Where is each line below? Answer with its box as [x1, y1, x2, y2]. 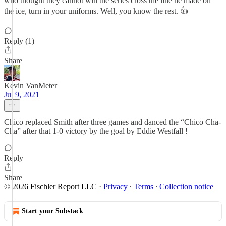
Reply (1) [4, 37, 34, 45]
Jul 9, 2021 [4, 90, 39, 99]
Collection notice [159, 182, 213, 191]
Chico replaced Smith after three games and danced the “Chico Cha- [4, 118, 221, 126]
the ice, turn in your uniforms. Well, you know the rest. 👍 [4, 7, 188, 15]
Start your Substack [22, 207, 83, 215]
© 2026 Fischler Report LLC [4, 182, 97, 191]
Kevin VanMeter [4, 81, 57, 90]
